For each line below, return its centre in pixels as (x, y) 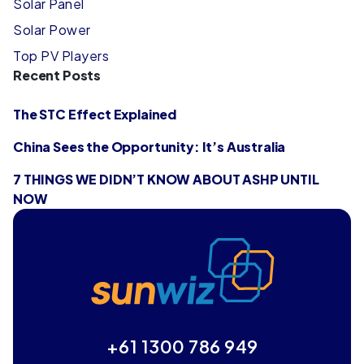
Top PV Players (61, 55)
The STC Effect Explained (95, 114)
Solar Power (52, 29)
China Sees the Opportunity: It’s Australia (149, 146)
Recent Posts (57, 75)
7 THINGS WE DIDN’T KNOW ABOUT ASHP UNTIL (166, 179)
